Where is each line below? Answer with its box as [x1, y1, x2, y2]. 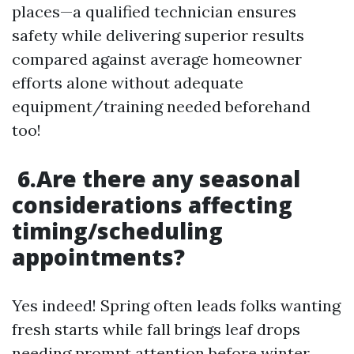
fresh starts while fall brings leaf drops [12, 319, 300, 339]
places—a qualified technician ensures [12, 2, 296, 21]
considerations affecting [12, 190, 292, 220]
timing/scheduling [12, 216, 223, 246]
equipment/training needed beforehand [12, 96, 311, 116]
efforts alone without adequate [12, 73, 243, 92]
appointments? [12, 242, 185, 272]
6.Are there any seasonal [12, 164, 300, 194]
